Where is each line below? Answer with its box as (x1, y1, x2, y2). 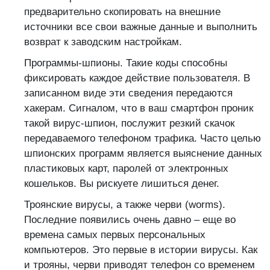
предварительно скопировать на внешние (24, 5, 221, 17)
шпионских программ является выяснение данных (24, 147, 262, 159)
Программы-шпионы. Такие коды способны (24, 57, 227, 69)
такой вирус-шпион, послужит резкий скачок (24, 117, 234, 129)
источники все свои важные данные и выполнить (24, 20, 257, 33)
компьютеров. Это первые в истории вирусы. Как (24, 243, 257, 256)
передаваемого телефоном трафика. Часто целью (24, 132, 261, 144)
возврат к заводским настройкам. (24, 36, 182, 48)
